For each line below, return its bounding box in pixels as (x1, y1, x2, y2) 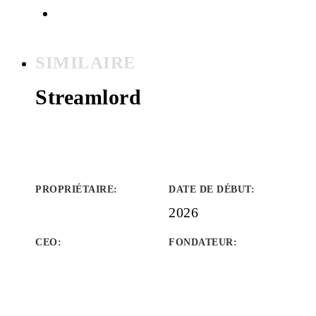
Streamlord (35, 85, 141, 109)
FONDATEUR (169, 237, 233, 248)
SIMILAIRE (35, 53, 136, 72)
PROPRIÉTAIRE (35, 184, 114, 195)
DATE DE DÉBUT (169, 184, 251, 195)
